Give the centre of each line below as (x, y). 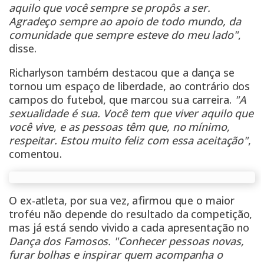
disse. (23, 49)
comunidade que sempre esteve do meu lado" (123, 35)
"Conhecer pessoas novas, (179, 241)
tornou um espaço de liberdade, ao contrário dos (130, 86)
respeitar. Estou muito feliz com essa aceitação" (129, 141)
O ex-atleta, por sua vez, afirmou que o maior (122, 201)
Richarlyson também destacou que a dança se (122, 73)
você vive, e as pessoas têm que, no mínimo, (119, 127)
